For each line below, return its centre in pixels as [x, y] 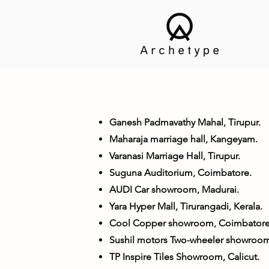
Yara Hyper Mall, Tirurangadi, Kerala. [186, 206]
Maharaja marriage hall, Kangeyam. [183, 139]
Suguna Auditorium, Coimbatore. [180, 173]
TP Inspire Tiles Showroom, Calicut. [184, 257]
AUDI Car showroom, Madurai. [174, 189]
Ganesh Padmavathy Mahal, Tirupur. [185, 122]
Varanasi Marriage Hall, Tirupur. [175, 156]
